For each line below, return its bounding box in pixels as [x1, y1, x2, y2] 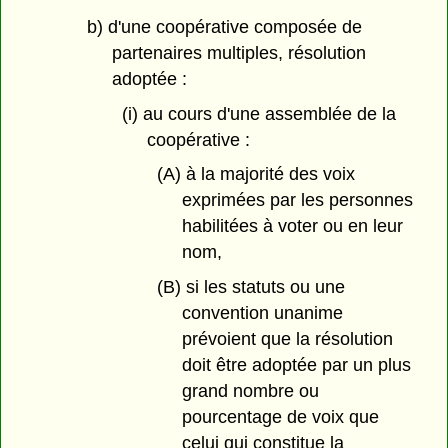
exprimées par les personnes [181, 190, 413, 211]
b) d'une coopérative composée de [86, 16, 362, 37]
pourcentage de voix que [181, 407, 379, 428]
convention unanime [181, 303, 343, 324]
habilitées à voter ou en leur [181, 216, 403, 237]
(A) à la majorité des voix [157, 164, 356, 185]
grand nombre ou [181, 381, 319, 402]
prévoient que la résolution [181, 329, 393, 350]
